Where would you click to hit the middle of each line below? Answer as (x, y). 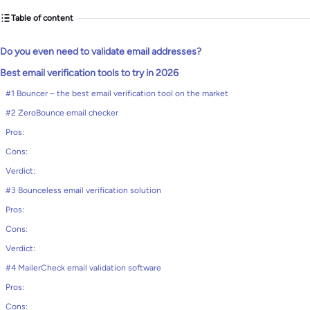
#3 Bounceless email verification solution (83, 190)
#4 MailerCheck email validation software (83, 268)
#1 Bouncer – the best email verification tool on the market (117, 93)
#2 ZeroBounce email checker (62, 113)
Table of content (42, 18)
